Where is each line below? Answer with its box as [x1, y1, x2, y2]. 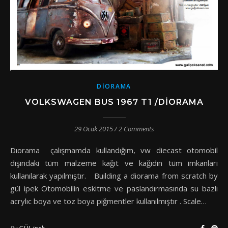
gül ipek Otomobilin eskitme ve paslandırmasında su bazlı [10, 183, 218, 193]
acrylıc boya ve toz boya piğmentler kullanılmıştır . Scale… [10, 195, 207, 206]
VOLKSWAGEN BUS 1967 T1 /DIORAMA [24, 97, 204, 107]
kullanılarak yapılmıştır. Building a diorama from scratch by [10, 170, 218, 181]
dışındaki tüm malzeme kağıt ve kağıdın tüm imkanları [10, 157, 218, 168]
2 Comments [118, 124, 154, 133]
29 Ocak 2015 [74, 124, 113, 133]
